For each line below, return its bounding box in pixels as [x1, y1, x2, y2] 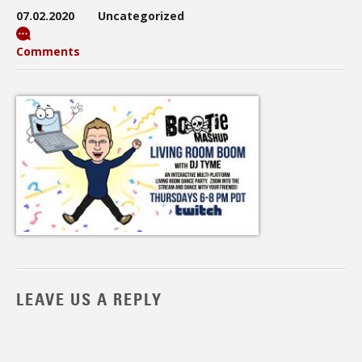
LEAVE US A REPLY [16, 290, 162, 310]
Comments [16, 44, 80, 59]
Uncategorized [98, 8, 184, 23]
